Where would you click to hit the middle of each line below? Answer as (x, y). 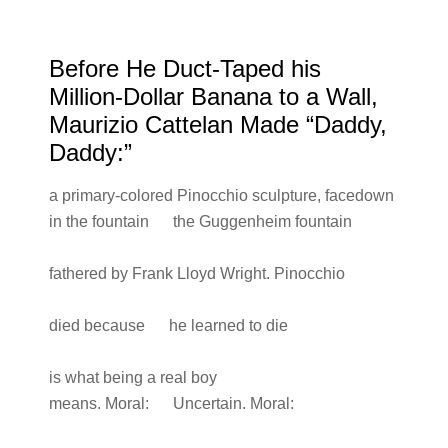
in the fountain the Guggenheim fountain (200, 221)
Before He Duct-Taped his (184, 68)
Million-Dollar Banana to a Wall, (213, 96)
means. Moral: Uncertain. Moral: (171, 403)
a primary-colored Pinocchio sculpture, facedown (221, 195)
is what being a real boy (132, 377)
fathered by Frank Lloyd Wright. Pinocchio (196, 273)
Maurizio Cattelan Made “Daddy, (217, 124)
